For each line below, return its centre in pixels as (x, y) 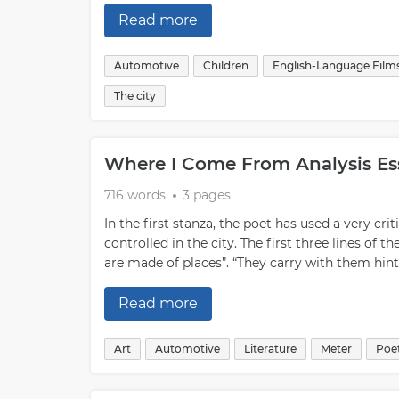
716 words (135, 195)
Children (226, 65)
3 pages (207, 195)
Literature (270, 349)
